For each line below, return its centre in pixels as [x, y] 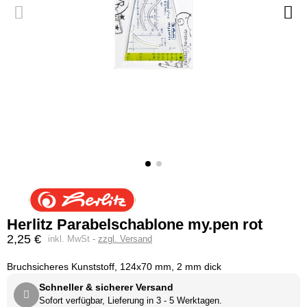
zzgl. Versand [125, 239]
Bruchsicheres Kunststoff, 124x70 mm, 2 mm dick [114, 267]
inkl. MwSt [70, 239]
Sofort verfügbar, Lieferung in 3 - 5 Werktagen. [131, 300]
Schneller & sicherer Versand [106, 287]
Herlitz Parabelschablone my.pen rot [135, 224]
